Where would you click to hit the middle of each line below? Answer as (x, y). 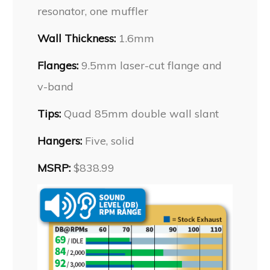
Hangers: (60, 141)
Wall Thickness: (77, 39)
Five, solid (108, 141)
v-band (56, 87)
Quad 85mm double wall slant (140, 114)
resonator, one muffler (93, 11)
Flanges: (60, 66)
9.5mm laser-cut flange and (152, 66)
